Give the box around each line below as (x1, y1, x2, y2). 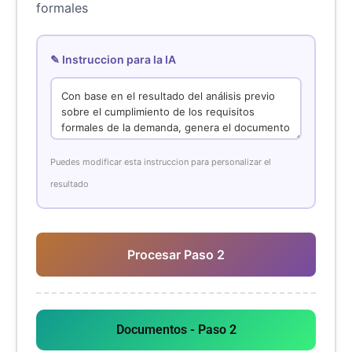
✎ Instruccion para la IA (50, 52, 176, 66)
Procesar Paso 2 (127, 246, 225, 262)
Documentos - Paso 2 (115, 321, 236, 337)
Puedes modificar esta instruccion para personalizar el (50, 156, 271, 167)
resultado (50, 178, 89, 189)
